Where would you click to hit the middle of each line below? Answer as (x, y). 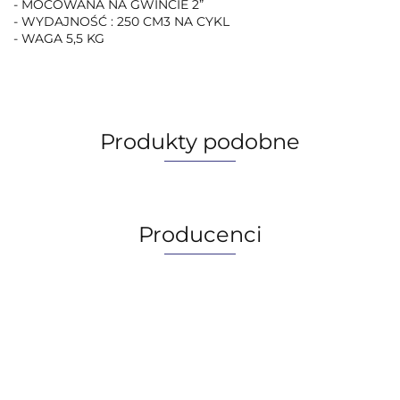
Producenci (200, 234)
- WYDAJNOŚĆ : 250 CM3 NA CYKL (121, 21)
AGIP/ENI (200, 357)
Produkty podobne (200, 141)
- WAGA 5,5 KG (59, 38)
